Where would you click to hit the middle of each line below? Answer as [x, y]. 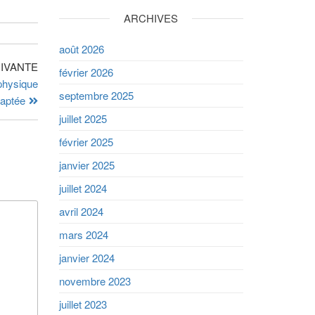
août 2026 [81, 49]
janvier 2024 [86, 258]
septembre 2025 [96, 95]
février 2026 [86, 72]
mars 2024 [83, 234]
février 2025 [86, 142]
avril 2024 [81, 211]
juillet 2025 [83, 118]
